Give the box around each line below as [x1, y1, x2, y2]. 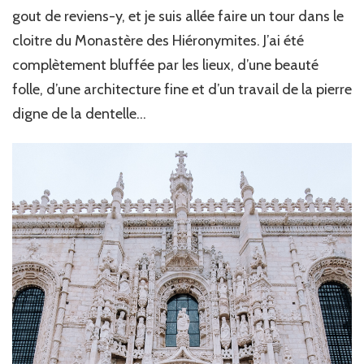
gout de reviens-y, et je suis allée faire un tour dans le [12, 6, 344, 25]
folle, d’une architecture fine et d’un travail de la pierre [12, 80, 352, 98]
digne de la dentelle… [12, 104, 146, 123]
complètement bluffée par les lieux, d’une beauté [12, 55, 318, 74]
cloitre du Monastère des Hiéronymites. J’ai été [12, 31, 304, 50]
